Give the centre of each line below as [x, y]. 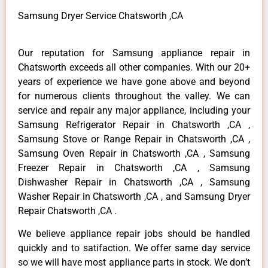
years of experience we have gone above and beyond [134, 81]
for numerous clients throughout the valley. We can [134, 96]
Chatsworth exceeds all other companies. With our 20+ [134, 67]
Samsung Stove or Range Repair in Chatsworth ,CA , [134, 139]
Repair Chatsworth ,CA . [67, 211]
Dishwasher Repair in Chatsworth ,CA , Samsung [134, 182]
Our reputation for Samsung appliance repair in [134, 53]
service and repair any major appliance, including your [134, 110]
